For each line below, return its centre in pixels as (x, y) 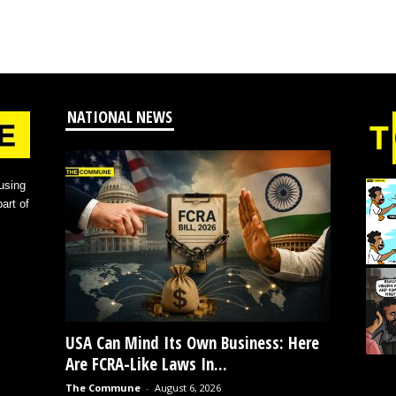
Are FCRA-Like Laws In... (146, 364)
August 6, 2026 (187, 387)
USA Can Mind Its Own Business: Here (192, 343)
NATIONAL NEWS (119, 116)
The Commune (103, 387)
